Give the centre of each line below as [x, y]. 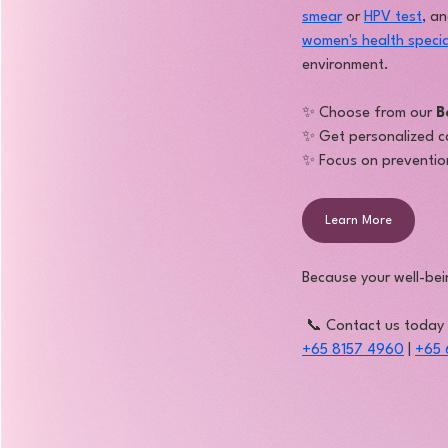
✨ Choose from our [369, 113]
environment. [345, 65]
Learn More [358, 220]
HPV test [393, 17]
